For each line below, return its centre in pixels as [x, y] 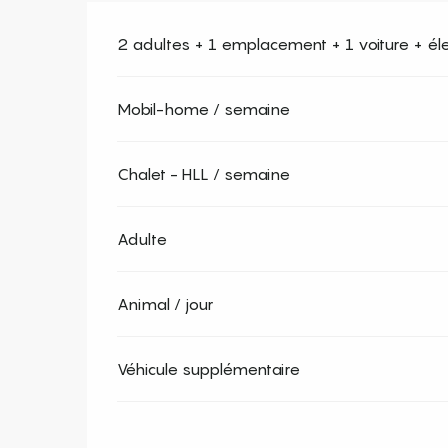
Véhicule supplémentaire [209, 369]
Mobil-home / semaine [204, 109]
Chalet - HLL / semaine [204, 174]
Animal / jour [165, 304]
